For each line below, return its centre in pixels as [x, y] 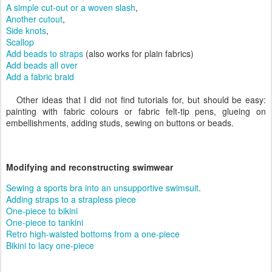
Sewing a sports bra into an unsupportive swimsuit [102, 188]
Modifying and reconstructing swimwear [90, 167]
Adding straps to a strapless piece [71, 199]
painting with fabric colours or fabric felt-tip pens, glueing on [136, 111]
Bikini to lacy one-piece [50, 246]
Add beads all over [42, 65]
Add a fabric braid [40, 76]
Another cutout [34, 19]
